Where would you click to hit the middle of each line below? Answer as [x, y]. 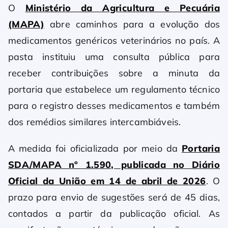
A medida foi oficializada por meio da [95, 149]
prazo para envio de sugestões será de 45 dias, [114, 197]
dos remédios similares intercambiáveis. [95, 122]
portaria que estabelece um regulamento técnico [114, 90]
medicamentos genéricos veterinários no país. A [114, 41]
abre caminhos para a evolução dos [132, 24]
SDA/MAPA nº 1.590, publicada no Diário [114, 165]
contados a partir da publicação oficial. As [114, 214]
